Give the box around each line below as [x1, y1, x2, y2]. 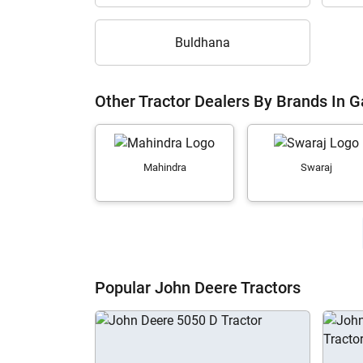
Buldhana [175, 35, 231, 50]
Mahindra [143, 161, 186, 174]
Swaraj [301, 161, 333, 174]
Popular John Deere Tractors [95, 278, 301, 297]
